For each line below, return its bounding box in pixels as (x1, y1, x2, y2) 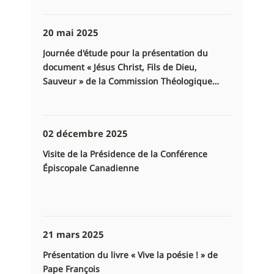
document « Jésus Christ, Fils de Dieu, (43, 61, 197, 73)
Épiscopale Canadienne (43, 162, 139, 174)
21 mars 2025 (43, 228, 104, 241)
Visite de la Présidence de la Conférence (43, 148, 207, 160)
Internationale (43, 89, 102, 102)
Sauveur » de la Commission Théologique (43, 75, 212, 87)
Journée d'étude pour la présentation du (43, 47, 208, 59)
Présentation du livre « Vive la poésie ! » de (43, 249, 218, 261)
